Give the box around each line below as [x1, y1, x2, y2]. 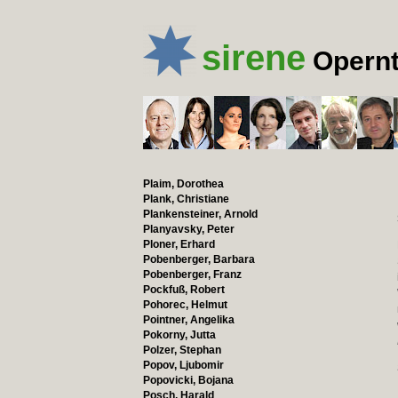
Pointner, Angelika [142, 314, 235, 326]
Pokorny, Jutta [142, 329, 216, 341]
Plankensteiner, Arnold [142, 208, 258, 220]
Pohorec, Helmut [142, 298, 227, 311]
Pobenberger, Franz [142, 268, 242, 281]
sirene [201, 38, 306, 77]
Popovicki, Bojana [142, 374, 234, 386]
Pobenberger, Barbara [142, 253, 255, 266]
